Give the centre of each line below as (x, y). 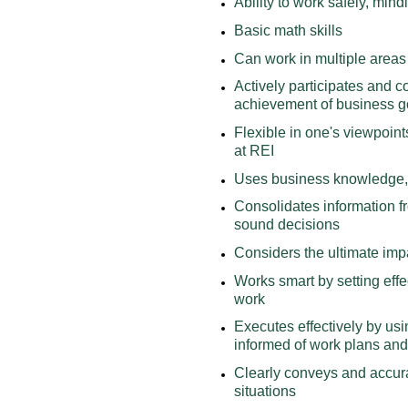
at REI (254, 150)
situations (265, 391)
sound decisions (287, 225)
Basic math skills (288, 30)
